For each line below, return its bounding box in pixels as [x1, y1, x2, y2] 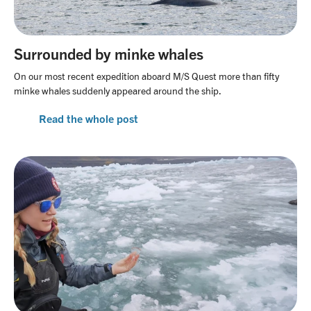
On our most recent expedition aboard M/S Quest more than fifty [14, 70, 279, 83]
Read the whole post [39, 112, 138, 126]
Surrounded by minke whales [14, 44, 203, 63]
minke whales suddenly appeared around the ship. [14, 85, 221, 97]
